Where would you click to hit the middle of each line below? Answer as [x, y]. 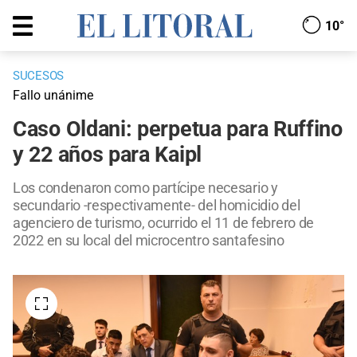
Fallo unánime [53, 96]
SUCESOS [38, 76]
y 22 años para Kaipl [107, 155]
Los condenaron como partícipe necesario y [145, 188]
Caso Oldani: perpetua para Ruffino [178, 129]
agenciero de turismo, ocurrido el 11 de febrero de [164, 223]
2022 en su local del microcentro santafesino [149, 241]
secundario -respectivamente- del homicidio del [157, 206]
